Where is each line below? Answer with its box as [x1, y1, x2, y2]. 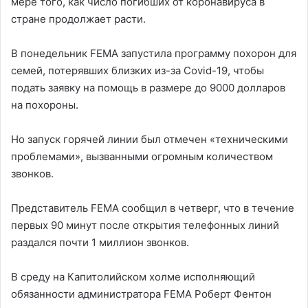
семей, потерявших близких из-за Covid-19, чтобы [11, 63, 264, 77]
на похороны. [11, 98, 78, 111]
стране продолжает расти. [11, 12, 146, 25]
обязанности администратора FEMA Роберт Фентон [11, 287, 272, 300]
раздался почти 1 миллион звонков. [11, 235, 189, 249]
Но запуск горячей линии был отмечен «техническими [11, 132, 288, 146]
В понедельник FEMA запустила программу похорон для [11, 46, 296, 60]
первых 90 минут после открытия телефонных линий [11, 218, 279, 232]
